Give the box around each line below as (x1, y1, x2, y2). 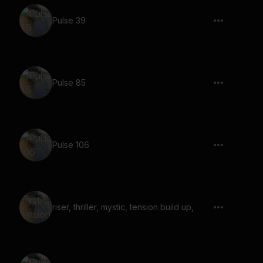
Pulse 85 (52, 77, 86, 87)
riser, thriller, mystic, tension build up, (52, 202, 194, 212)
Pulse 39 (52, 15, 86, 25)
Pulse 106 (52, 140, 89, 150)
